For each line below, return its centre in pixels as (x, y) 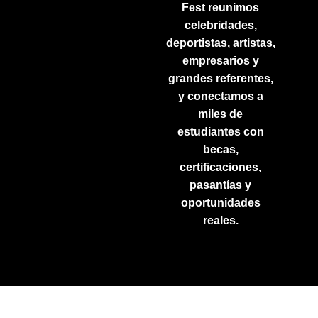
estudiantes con (220, 132)
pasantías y (221, 185)
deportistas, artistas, (220, 43)
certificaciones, (221, 167)
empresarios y (220, 61)
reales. (220, 220)
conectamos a (225, 96)
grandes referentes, (220, 78)
